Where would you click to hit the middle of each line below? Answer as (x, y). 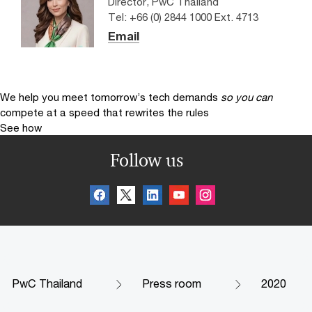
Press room (172, 283)
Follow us (146, 160)
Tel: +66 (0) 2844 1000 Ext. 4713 (183, 16)
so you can (247, 96)
